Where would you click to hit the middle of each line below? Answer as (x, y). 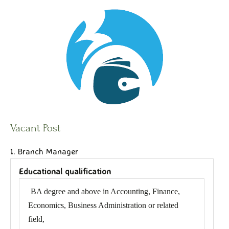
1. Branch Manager (44, 151)
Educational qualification (65, 171)
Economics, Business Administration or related (103, 205)
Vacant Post (35, 128)
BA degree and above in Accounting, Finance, (105, 191)
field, (37, 219)
